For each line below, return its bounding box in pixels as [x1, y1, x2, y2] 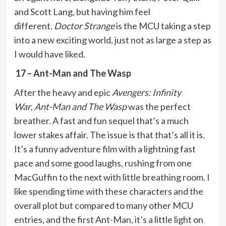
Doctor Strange [53, 20, 115, 31]
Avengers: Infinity [111, 86, 181, 98]
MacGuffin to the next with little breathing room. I [14, 171, 210, 183]
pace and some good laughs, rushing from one [14, 157, 192, 168]
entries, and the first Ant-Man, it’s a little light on [14, 213, 203, 225]
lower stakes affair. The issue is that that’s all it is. [14, 129, 205, 140]
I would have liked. [14, 48, 85, 60]
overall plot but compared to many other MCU [14, 199, 193, 211]
